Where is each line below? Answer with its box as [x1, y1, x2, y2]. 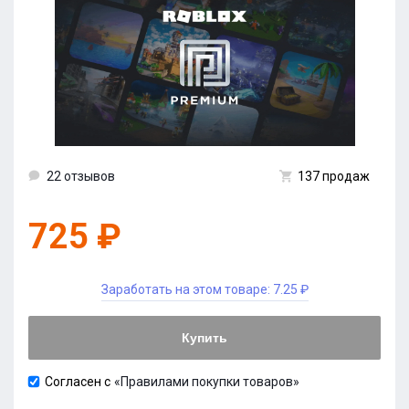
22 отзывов [47, 169, 115, 184]
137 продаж [298, 169, 370, 184]
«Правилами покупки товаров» [114, 374, 299, 389]
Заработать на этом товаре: [100, 282, 273, 297]
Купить [182, 330, 227, 345]
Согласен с [45, 374, 110, 389]
